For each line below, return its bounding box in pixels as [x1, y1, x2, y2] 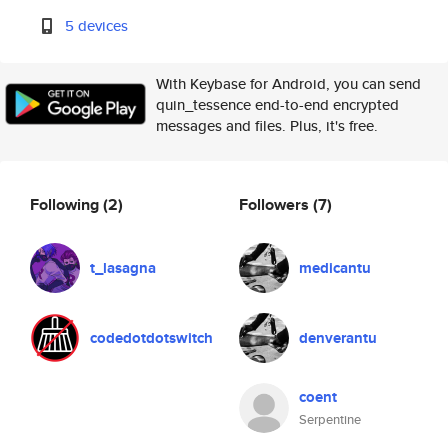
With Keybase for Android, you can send [156, 73, 421, 94]
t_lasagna [90, 257, 156, 279]
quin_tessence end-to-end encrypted [156, 94, 399, 115]
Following [30, 192, 103, 216]
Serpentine [299, 410, 361, 429]
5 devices [65, 15, 129, 36]
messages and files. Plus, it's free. [156, 115, 378, 136]
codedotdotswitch [90, 327, 213, 349]
